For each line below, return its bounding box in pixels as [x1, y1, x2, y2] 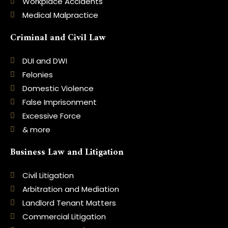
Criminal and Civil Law [10, 30, 106, 46]
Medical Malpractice [22, 9, 98, 20]
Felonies [22, 69, 53, 80]
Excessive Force [22, 110, 81, 121]
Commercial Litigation [22, 211, 106, 222]
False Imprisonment [22, 96, 97, 107]
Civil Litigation [22, 169, 74, 181]
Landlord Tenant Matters [22, 197, 116, 208]
